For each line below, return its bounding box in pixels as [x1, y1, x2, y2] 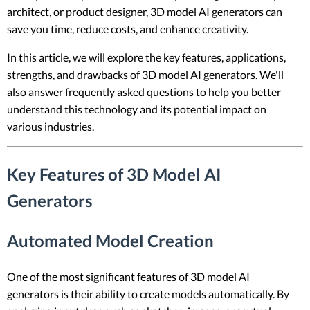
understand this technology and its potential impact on [7, 102, 266, 116]
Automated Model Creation [7, 230, 214, 250]
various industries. [7, 119, 94, 133]
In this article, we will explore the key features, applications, [7, 50, 286, 64]
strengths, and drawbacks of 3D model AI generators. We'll [7, 67, 284, 81]
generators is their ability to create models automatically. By [7, 286, 289, 300]
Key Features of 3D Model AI [7, 163, 221, 184]
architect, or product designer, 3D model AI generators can [7, 4, 282, 18]
